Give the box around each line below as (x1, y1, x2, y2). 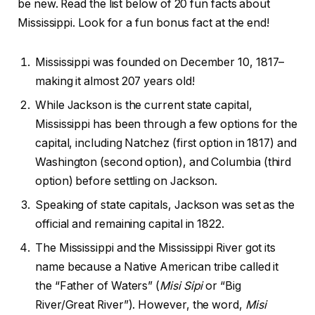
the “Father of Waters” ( (35, 279, 160, 293)
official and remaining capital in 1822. (35, 217, 224, 231)
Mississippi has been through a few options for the (35, 117, 298, 131)
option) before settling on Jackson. (35, 174, 218, 188)
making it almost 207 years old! (35, 75, 198, 89)
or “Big (202, 279, 241, 293)
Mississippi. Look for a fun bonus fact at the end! (18, 16, 272, 30)
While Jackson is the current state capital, (35, 98, 252, 112)
